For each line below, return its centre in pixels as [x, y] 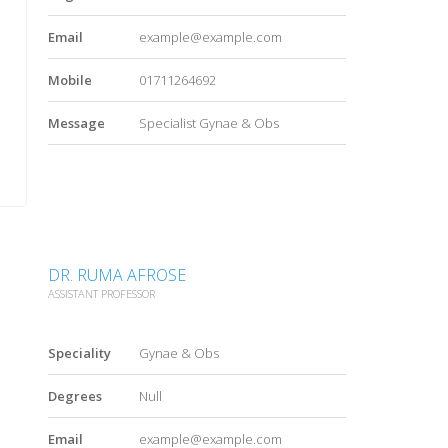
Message [76, 123]
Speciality [79, 352]
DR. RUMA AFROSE [117, 274]
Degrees [75, 395]
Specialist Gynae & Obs [208, 123]
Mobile [70, 80]
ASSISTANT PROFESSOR [101, 293]
